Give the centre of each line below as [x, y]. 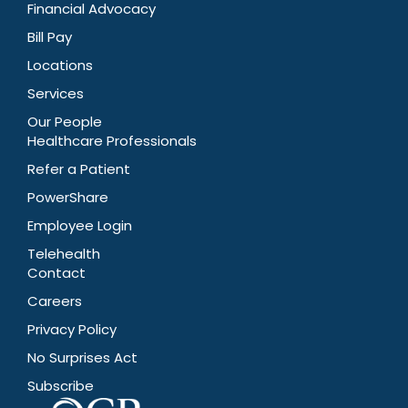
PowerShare [68, 197]
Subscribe [61, 385]
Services [56, 93]
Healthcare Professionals [112, 140]
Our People [65, 121]
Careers [55, 301]
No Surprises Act [82, 357]
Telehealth [64, 253]
